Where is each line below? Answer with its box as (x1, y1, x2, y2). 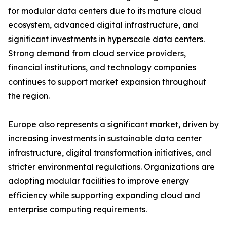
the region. (8, 91, 50, 101)
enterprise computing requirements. (8, 204, 147, 215)
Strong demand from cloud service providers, (8, 48, 186, 59)
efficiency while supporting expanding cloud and (8, 190, 200, 201)
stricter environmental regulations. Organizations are (8, 162, 215, 172)
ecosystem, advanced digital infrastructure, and (8, 20, 198, 30)
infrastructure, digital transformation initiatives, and (8, 147, 211, 158)
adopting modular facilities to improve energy (8, 176, 189, 186)
